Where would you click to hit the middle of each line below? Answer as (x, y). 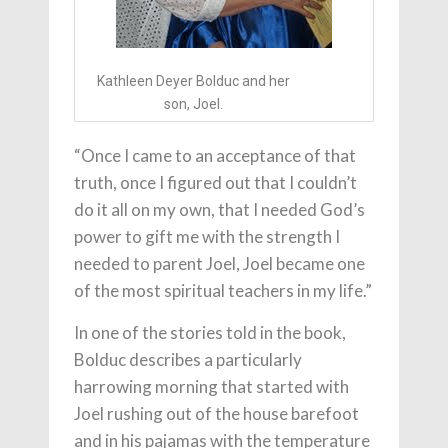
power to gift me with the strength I (207, 236)
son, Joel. (193, 104)
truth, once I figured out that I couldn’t (215, 182)
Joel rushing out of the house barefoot (216, 413)
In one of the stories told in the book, (210, 332)
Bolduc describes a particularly (188, 359)
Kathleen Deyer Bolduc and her (193, 81)
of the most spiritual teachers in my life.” (223, 290)
